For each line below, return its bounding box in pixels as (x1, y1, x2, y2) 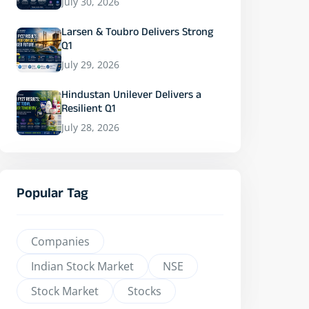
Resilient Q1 (61, 102, 115, 119)
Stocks (128, 283, 161, 299)
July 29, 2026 (61, 58, 119, 71)
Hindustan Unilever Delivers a (61, 88, 201, 105)
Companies (31, 234, 90, 249)
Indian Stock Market (31, 259, 134, 274)
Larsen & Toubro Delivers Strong (61, 26, 213, 42)
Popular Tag (17, 185, 88, 206)
